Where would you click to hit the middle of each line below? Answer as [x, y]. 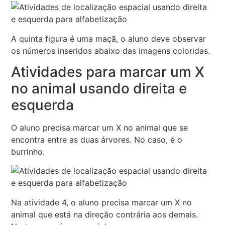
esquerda [43, 105]
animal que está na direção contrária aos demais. [105, 214]
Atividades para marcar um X [108, 72]
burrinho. [28, 151]
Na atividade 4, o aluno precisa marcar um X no [102, 202]
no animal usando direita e [99, 88]
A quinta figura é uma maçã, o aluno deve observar [109, 38]
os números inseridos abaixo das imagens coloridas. [111, 50]
